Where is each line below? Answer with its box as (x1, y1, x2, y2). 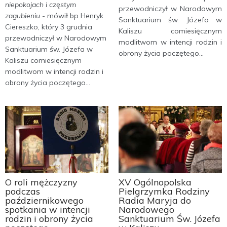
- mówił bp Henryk (40, 11, 103, 20)
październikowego (5, 195, 84, 207)
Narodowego (119, 204, 174, 216)
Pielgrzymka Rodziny (119, 185, 210, 198)
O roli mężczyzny (5, 176, 78, 188)
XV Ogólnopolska (119, 176, 192, 188)
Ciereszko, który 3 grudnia (5, 22, 92, 31)
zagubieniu (5, 11, 40, 20)
